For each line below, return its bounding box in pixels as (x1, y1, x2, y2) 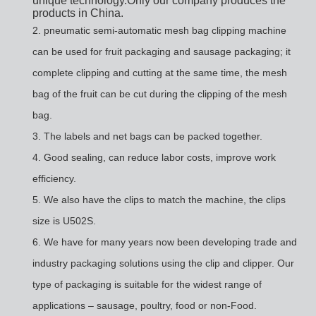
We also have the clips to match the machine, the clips (43, 193, 286, 205)
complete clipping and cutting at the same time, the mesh (32, 66, 287, 78)
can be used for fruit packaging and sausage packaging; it (32, 45, 291, 57)
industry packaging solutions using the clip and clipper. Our (32, 257, 294, 269)
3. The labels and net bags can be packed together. (32, 130, 262, 142)
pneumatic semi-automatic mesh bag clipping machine (43, 24, 286, 36)
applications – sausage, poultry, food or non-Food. (32, 299, 257, 311)
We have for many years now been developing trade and (43, 236, 297, 248)
